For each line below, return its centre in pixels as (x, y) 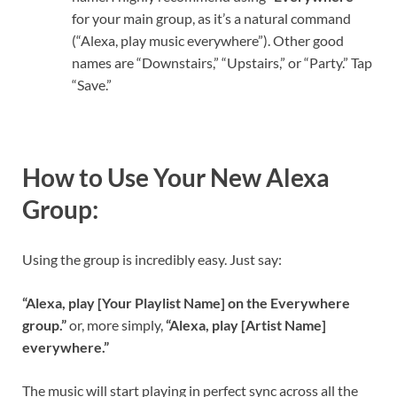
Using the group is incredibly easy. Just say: (152, 259)
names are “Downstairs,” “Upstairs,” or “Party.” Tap (222, 63)
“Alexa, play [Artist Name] (246, 324)
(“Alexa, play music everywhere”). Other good (208, 41)
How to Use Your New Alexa (176, 178)
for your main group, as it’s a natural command (211, 19)
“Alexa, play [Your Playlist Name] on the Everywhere (186, 302)
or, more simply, (116, 324)
